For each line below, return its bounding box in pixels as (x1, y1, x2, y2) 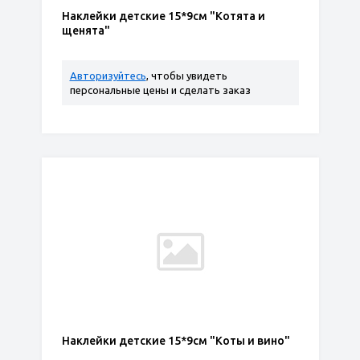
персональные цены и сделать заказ (69, 84, 251, 96)
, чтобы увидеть (145, 70, 227, 81)
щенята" (61, 24, 110, 37)
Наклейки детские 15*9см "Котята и (61, 10, 265, 22)
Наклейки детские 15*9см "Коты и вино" (61, 334, 290, 347)
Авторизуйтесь (69, 70, 146, 81)
